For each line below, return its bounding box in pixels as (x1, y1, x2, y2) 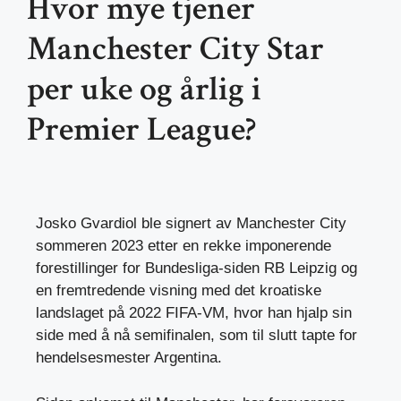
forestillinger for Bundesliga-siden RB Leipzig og (36, 260, 357, 277)
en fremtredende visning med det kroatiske (36, 282, 321, 300)
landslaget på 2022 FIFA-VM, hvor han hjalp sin (36, 304, 352, 322)
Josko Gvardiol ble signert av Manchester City (36, 215, 346, 233)
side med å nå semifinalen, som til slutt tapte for (36, 327, 357, 345)
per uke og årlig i (27, 67, 261, 112)
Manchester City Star (27, 27, 324, 72)
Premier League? (27, 107, 256, 152)
